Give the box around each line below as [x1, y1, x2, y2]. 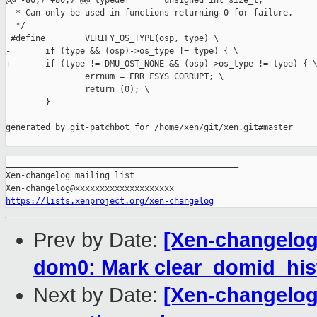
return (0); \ [6, 84, 149, 95]
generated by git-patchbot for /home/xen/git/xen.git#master [6, 122, 293, 133]
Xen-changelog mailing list [6, 171, 134, 181]
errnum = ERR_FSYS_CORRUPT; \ [6, 71, 224, 82]
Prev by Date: [33, 229, 163, 252]
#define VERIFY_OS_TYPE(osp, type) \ [6, 33, 219, 44]
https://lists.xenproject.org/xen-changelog [6, 196, 214, 207]
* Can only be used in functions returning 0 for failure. [6, 8, 293, 18]
